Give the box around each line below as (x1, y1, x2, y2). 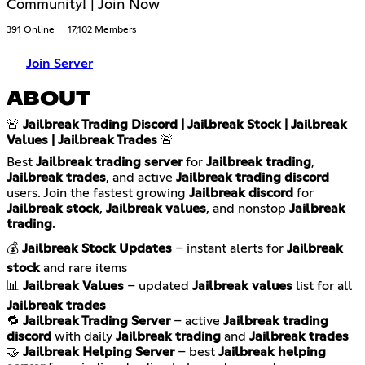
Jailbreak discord (189, 186, 293, 200)
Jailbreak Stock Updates (22, 241, 172, 255)
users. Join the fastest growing (7, 186, 189, 200)
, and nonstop (206, 201, 289, 215)
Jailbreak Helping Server (23, 345, 174, 358)
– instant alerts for (172, 241, 287, 255)
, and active (106, 170, 176, 184)
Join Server (26, 56, 93, 70)
